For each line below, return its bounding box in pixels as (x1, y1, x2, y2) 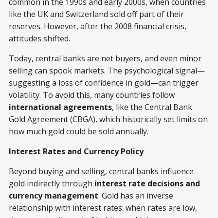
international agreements (9, 101, 112, 112)
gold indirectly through (9, 178, 94, 189)
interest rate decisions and (94, 178, 200, 189)
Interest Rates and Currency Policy (9, 145, 144, 157)
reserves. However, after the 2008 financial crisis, (9, 20, 186, 32)
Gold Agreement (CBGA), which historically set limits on (9, 113, 208, 125)
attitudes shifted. (9, 33, 70, 44)
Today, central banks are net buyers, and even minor (9, 53, 201, 64)
